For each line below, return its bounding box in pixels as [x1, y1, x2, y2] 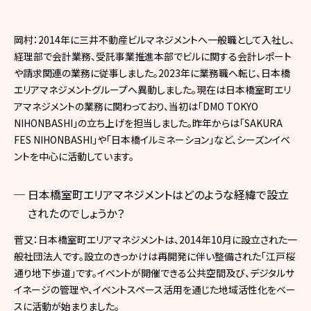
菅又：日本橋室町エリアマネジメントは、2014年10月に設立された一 [14, 232, 297, 246]
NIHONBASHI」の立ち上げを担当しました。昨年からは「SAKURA [14, 115, 283, 130]
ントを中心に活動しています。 [14, 149, 134, 163]
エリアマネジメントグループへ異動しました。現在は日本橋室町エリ [14, 82, 291, 96]
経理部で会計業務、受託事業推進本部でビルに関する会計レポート [14, 49, 292, 63]
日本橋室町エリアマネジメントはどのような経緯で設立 [28, 185, 289, 203]
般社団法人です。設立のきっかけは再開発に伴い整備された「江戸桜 [14, 249, 295, 263]
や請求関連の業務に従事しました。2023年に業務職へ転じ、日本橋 [14, 65, 290, 80]
